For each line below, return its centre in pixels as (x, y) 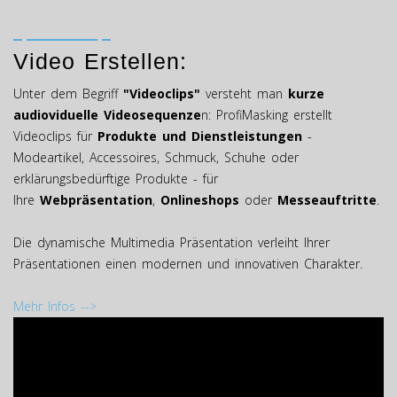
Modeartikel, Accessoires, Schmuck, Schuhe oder (156, 158)
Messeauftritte (327, 200)
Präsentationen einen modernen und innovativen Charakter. (188, 264)
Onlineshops (200, 200)
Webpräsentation (96, 200)
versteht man (247, 94)
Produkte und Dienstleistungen (200, 136)
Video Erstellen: (100, 62)
